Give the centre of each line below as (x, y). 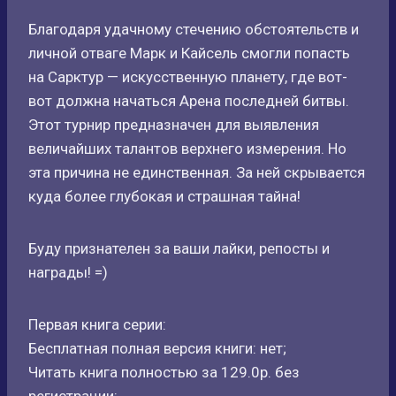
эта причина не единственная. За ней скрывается (197, 172)
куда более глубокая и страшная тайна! (164, 196)
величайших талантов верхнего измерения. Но (187, 148)
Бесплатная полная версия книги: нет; (157, 348)
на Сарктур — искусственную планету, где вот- (188, 77)
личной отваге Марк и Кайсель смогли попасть (189, 53)
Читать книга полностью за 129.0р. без (164, 372)
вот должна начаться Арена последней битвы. (189, 101)
